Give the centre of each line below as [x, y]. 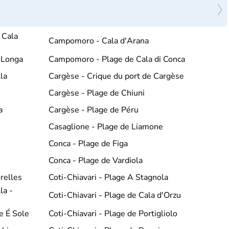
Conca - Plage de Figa [88, 143]
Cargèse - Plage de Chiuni [96, 93]
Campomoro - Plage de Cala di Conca [117, 59]
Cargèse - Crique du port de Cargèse [116, 76]
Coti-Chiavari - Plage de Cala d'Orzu [114, 196]
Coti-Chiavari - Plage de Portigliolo [113, 213]
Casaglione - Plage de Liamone [106, 127]
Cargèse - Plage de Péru [93, 110]
